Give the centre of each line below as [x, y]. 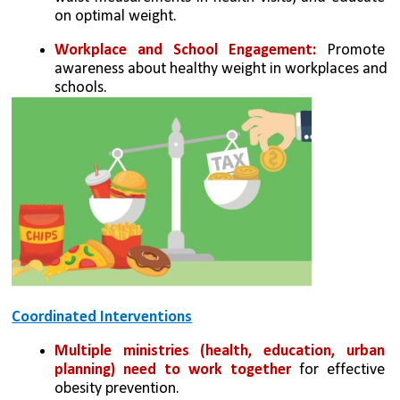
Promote [350, 51]
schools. [81, 88]
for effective [337, 371]
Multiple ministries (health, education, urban [220, 352]
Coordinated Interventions [102, 318]
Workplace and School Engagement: [185, 51]
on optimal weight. [116, 16]
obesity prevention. [117, 389]
